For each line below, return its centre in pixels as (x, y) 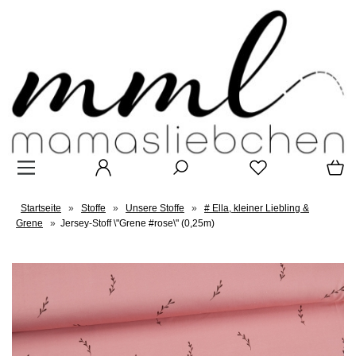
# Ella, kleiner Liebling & (257, 209)
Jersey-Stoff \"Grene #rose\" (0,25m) (137, 224)
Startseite (41, 209)
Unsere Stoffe (155, 209)
